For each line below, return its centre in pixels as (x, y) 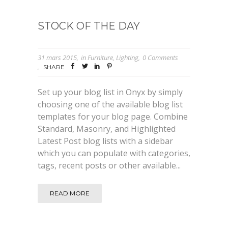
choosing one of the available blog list (110, 104)
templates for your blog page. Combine (113, 116)
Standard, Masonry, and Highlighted (107, 129)
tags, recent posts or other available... (109, 165)
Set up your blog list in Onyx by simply (110, 92)
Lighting (127, 58)
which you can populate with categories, (114, 153)
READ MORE (70, 193)
